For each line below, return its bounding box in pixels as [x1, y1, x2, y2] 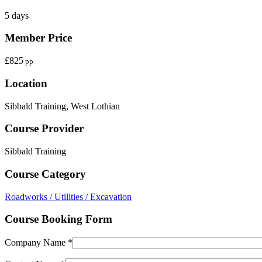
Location [5, 77, 47, 89]
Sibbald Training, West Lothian [5, 101, 120, 111]
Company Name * [5, 237, 73, 247]
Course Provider [5, 122, 84, 135]
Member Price [5, 32, 72, 44]
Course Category [5, 167, 86, 180]
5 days [5, 10, 29, 20]
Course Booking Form [5, 213, 112, 226]
